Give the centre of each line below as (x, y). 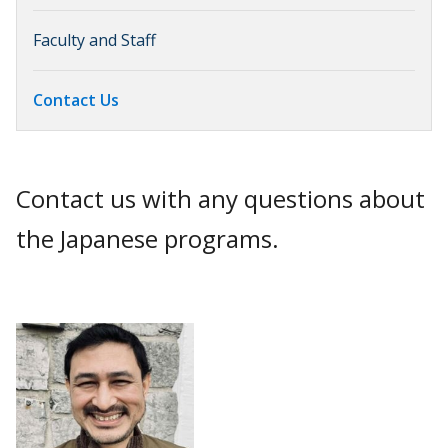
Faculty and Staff (94, 40)
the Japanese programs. (150, 239)
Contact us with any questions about (220, 199)
